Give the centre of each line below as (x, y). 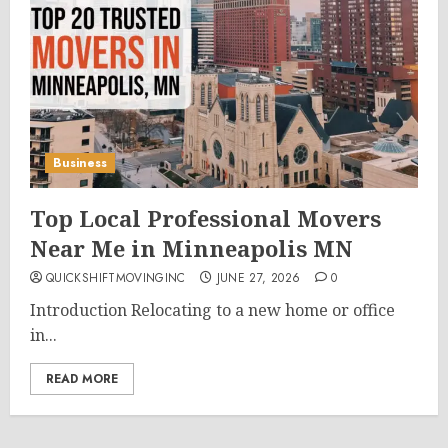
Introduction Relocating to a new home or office (212, 310)
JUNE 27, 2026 (258, 278)
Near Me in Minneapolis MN (191, 248)
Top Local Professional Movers (205, 218)
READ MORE (82, 379)
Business (80, 163)
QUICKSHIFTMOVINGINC (116, 278)
